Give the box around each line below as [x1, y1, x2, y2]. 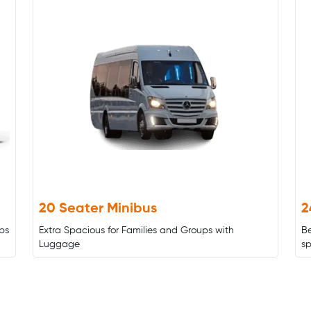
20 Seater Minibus [39, 202, 158, 216]
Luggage [39, 239, 81, 249]
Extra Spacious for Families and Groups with [39, 226, 235, 235]
